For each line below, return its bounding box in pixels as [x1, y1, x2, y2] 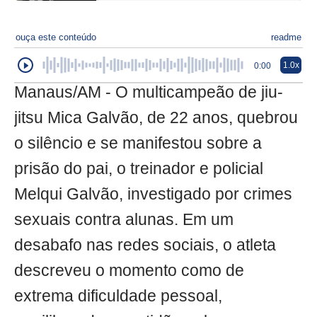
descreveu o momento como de [14, 262, 244, 280]
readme [271, 32, 301, 43]
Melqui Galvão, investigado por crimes [14, 185, 292, 204]
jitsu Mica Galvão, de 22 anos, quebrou [14, 109, 298, 127]
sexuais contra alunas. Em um [14, 211, 234, 229]
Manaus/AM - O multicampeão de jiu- [14, 83, 283, 102]
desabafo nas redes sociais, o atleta [14, 236, 276, 255]
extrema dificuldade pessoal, [14, 287, 222, 306]
